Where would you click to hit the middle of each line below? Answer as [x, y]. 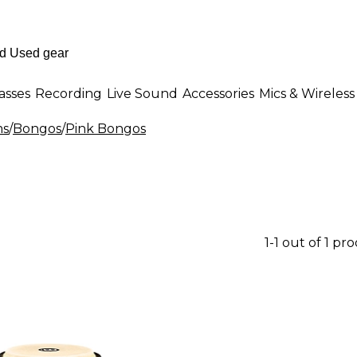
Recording [69, 93]
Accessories [218, 93]
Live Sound [142, 93]
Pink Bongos [106, 129]
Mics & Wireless [307, 93]
